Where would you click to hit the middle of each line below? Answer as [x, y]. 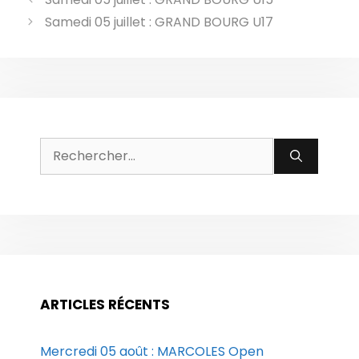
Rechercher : [80, 149]
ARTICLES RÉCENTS [105, 305]
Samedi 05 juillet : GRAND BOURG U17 [159, 22]
